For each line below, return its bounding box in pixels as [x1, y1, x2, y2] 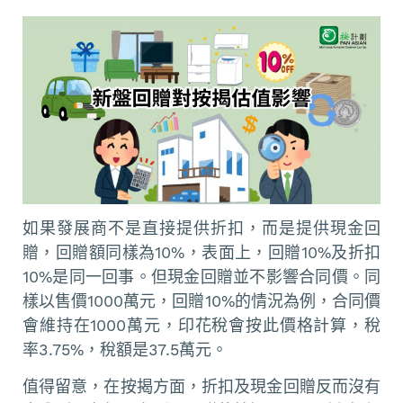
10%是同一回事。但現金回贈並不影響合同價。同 [22, 267, 381, 287]
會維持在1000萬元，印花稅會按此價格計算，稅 [22, 316, 381, 336]
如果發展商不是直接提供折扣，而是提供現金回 [22, 219, 381, 238]
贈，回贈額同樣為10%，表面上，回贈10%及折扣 [22, 243, 381, 263]
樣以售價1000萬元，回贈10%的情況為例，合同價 [22, 291, 381, 311]
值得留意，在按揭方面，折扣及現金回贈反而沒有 [22, 376, 381, 396]
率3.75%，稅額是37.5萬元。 [22, 340, 228, 360]
